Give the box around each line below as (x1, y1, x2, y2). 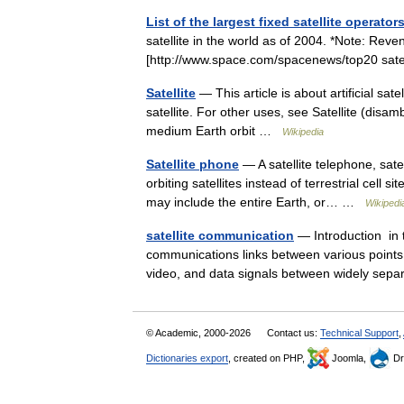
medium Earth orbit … (146, 123, 282, 138)
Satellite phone (146, 156, 239, 171)
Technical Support (320, 326, 399, 338)
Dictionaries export (146, 352, 228, 363)
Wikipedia (282, 125, 324, 137)
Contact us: (267, 326, 320, 338)
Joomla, (329, 352, 369, 363)
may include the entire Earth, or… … (146, 194, 365, 209)
